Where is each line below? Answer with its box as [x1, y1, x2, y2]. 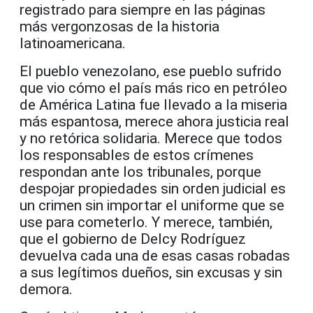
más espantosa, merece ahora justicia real [20, 112, 289, 130]
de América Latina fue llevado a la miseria [20, 96, 287, 113]
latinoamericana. [20, 34, 126, 52]
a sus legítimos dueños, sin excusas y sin [20, 263, 282, 281]
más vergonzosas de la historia [20, 17, 219, 35]
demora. [20, 280, 73, 298]
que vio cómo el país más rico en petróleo [20, 79, 287, 96]
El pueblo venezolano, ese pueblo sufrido [20, 62, 282, 80]
